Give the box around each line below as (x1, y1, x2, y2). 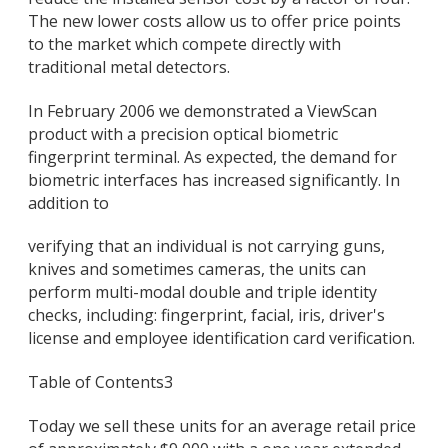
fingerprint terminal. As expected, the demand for (28, 145, 397, 168)
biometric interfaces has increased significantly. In (28, 168, 400, 191)
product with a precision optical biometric (28, 122, 338, 145)
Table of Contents (28, 371, 164, 394)
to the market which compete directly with (28, 32, 341, 55)
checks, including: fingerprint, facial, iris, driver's (28, 304, 385, 327)
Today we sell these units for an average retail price (28, 414, 416, 437)
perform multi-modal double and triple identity (28, 281, 377, 304)
